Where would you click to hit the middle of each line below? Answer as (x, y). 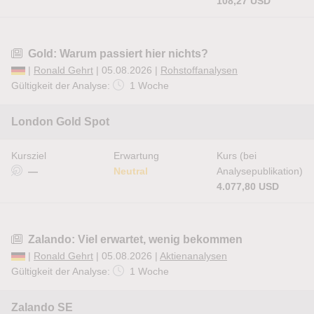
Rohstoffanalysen (199, 70)
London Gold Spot (60, 122)
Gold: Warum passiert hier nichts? (118, 54)
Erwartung (136, 156)
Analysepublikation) (260, 171)
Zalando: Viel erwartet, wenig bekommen (135, 239)
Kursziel (29, 156)
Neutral (131, 171)
